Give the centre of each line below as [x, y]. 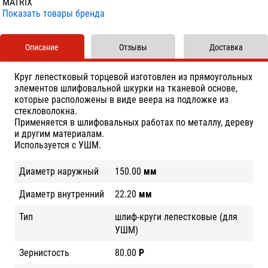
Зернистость [44, 252]
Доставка [226, 47]
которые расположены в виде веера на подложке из [121, 99]
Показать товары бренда [54, 13]
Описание [42, 47]
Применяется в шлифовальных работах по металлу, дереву [134, 122]
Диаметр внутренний [62, 194]
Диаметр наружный [59, 171]
